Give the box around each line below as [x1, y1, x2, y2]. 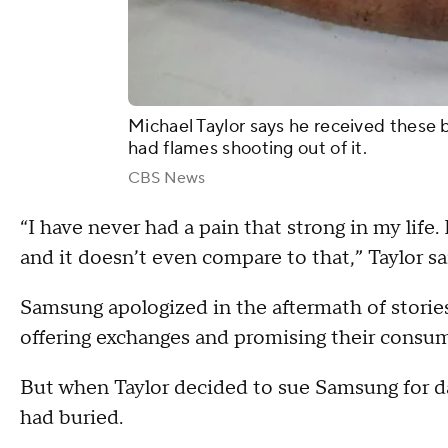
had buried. [20, 405, 123, 432]
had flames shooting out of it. [128, 137, 368, 161]
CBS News [128, 168, 205, 189]
